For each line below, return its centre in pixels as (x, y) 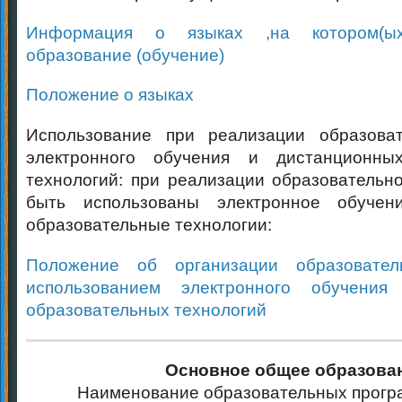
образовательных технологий (146, 310)
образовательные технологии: (149, 225)
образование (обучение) (125, 54)
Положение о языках (110, 95)
